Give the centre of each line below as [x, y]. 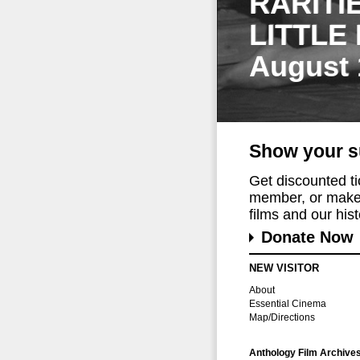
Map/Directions [282, 317]
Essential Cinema [288, 304]
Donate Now [307, 237]
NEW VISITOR [284, 268]
